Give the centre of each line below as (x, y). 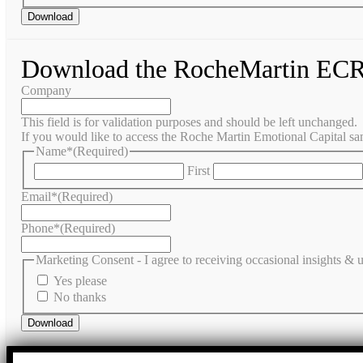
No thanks (80, 297)
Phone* (41, 228)
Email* (39, 197)
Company (46, 90)
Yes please (80, 281)
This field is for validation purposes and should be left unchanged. (189, 122)
